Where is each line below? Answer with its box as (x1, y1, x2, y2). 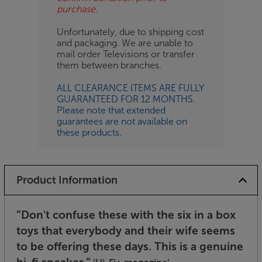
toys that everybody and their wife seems (16, 223, 235, 237)
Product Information (16, 173, 118, 187)
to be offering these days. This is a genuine (16, 239, 243, 253)
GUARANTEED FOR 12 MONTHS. (57, 93, 195, 105)
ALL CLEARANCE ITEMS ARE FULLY (57, 82, 204, 94)
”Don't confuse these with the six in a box (16, 208, 236, 222)
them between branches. (57, 59, 161, 71)
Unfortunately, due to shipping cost (57, 26, 204, 37)
